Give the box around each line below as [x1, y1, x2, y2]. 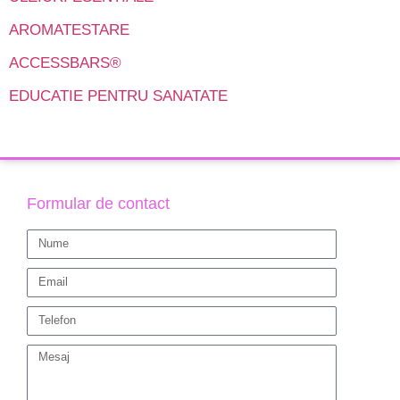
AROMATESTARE [9, 21, 129, 38]
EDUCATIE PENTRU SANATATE [9, 87, 228, 104]
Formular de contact [27, 194, 170, 212]
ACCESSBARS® [9, 54, 121, 71]
